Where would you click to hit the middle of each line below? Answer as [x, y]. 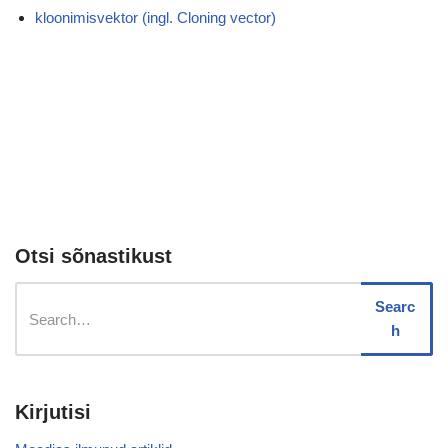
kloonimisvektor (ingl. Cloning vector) [155, 17]
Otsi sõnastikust [93, 256]
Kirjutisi [53, 412]
